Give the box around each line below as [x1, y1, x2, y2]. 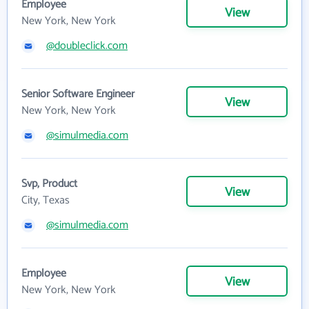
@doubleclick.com [46, 37, 128, 56]
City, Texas [21, 191, 70, 210]
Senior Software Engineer [21, 85, 134, 104]
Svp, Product [21, 175, 77, 194]
